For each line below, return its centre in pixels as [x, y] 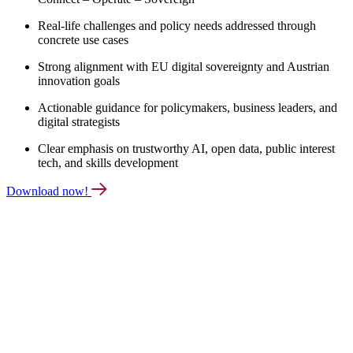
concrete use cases [83, 39]
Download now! [49, 191]
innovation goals [79, 80]
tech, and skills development [108, 162]
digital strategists [79, 121]
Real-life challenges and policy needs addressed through [177, 25]
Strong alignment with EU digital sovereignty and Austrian [184, 66]
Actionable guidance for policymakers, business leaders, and [188, 107]
